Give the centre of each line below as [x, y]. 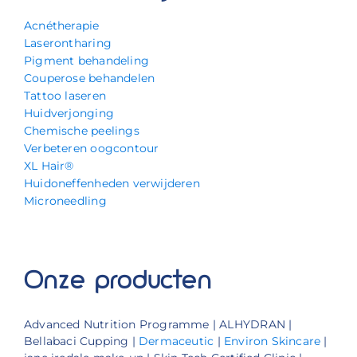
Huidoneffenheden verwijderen [112, 183]
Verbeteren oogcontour [91, 148]
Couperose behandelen [89, 78]
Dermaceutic [177, 341]
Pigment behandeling [86, 60]
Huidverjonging [69, 113]
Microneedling [65, 200]
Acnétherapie [61, 25]
